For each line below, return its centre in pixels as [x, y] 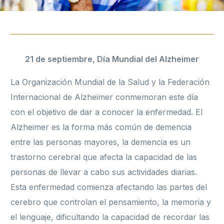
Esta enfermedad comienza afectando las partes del [109, 187]
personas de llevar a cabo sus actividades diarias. [104, 172]
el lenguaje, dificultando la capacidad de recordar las [110, 217]
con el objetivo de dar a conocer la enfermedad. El [107, 112]
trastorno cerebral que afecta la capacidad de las [104, 157]
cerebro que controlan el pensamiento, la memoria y [111, 202]
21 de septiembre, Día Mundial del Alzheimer [112, 59]
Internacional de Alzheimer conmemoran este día [104, 97]
